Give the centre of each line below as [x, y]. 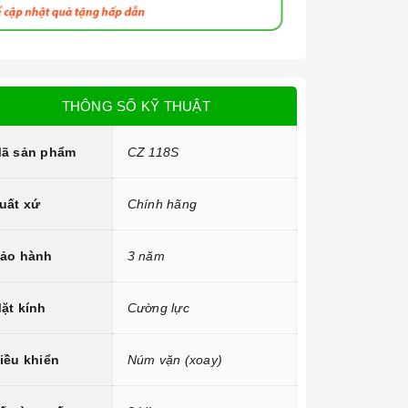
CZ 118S [153, 153]
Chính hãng [162, 204]
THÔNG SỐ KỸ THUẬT [136, 107]
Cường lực [158, 308]
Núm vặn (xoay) [175, 360]
